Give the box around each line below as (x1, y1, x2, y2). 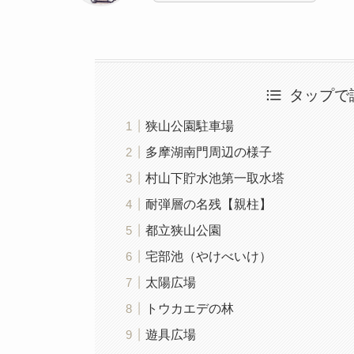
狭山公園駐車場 (145, 119, 235, 133)
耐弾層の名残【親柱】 (145, 197, 273, 211)
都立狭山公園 (145, 223, 222, 237)
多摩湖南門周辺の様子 (145, 145, 273, 159)
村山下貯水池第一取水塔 (145, 171, 285, 185)
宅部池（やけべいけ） (145, 249, 273, 263)
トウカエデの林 (145, 301, 235, 315)
